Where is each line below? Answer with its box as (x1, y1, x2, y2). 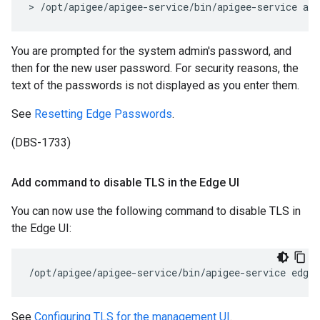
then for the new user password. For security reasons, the (11, 61, 299, 75)
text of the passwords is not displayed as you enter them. (11, 79, 299, 92)
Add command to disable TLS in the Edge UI (11, 176, 239, 189)
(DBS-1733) (11, 136, 71, 149)
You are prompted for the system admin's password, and (11, 44, 291, 58)
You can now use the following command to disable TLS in (11, 204, 301, 218)
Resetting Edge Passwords (34, 107, 172, 121)
